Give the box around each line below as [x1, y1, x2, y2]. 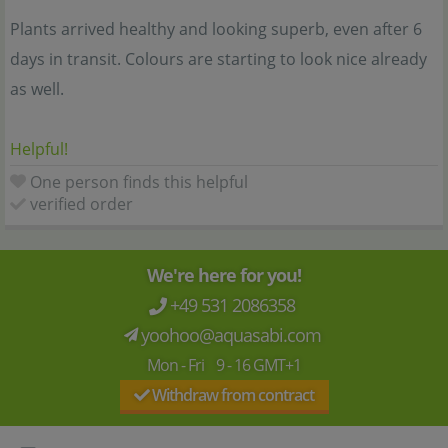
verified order [30, 193, 133, 216]
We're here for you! [147, 263, 301, 288]
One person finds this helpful [30, 171, 248, 194]
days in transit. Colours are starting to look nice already [10, 48, 427, 71]
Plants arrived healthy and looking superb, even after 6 [10, 18, 422, 41]
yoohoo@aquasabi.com [136, 323, 329, 348]
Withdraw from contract [149, 384, 314, 407]
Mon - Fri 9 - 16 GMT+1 [147, 354, 301, 377]
